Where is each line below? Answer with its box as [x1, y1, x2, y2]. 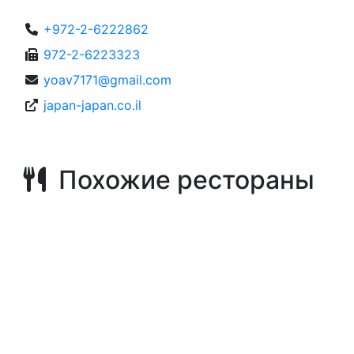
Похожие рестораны [46, 164, 314, 195]
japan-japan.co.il [43, 97, 141, 113]
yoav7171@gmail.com [43, 72, 171, 88]
